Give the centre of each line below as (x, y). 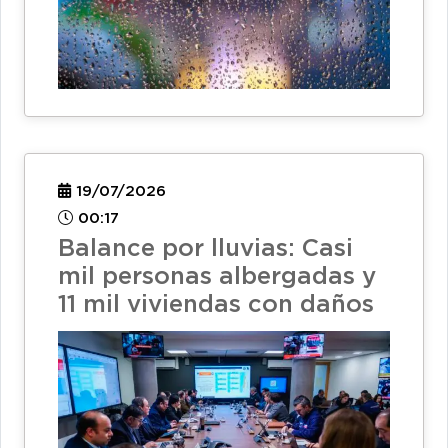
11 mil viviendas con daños (216, 305)
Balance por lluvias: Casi (205, 249)
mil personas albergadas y (217, 277)
